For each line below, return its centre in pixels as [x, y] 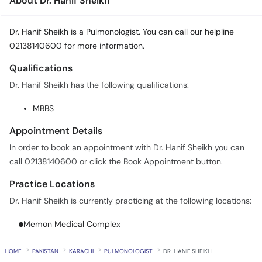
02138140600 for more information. [77, 46]
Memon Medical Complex [72, 225]
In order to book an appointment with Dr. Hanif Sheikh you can [127, 148]
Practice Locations [52, 184]
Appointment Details [56, 131]
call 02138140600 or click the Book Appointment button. [116, 162]
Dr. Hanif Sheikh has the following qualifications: [99, 85]
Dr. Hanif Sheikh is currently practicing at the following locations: [130, 201]
